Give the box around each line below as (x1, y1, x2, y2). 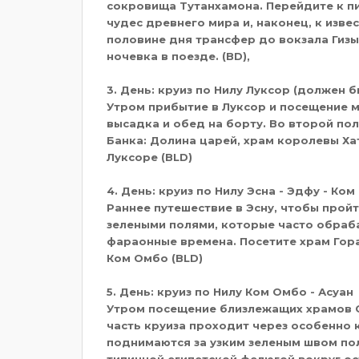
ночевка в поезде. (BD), (107, 49, 250, 63)
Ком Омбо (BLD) (107, 251, 203, 264)
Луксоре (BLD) (107, 150, 192, 163)
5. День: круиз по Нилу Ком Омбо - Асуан (107, 284, 353, 298)
